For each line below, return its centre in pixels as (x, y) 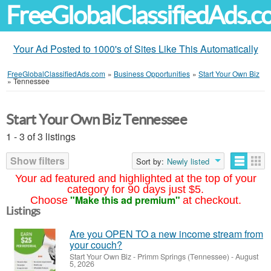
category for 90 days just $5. (135, 189)
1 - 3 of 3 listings (41, 136)
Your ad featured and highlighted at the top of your (135, 178)
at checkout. (212, 200)
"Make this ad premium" (125, 200)
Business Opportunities (152, 73)
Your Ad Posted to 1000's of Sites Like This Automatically (135, 49)
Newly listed (188, 161)
